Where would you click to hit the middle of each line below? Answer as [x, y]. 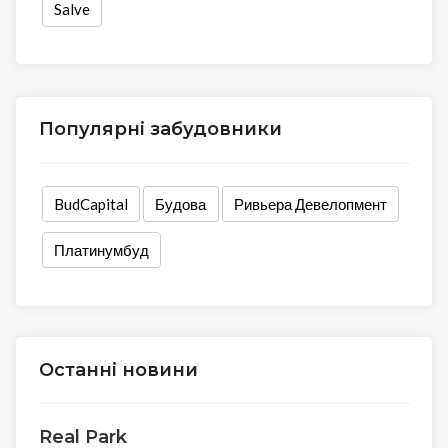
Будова [181, 203]
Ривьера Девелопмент [310, 203]
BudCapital [90, 203]
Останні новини [118, 369]
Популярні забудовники [160, 129]
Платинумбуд [101, 249]
